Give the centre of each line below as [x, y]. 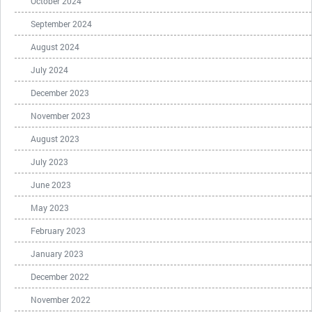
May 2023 [50, 208]
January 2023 [57, 253]
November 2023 [61, 116]
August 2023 [55, 139]
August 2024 [55, 47]
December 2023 [60, 93]
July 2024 [49, 70]
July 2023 [49, 162]
